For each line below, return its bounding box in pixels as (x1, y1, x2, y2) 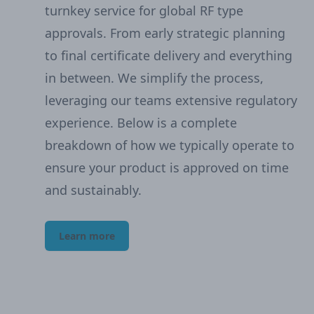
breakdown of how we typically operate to (45, 137, 294, 153)
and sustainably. (45, 182, 142, 198)
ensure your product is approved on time (45, 159, 289, 176)
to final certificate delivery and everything (45, 47, 292, 64)
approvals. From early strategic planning (45, 25, 285, 41)
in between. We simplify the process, (45, 69, 264, 86)
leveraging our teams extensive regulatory (45, 92, 297, 109)
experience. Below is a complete (45, 114, 237, 131)
